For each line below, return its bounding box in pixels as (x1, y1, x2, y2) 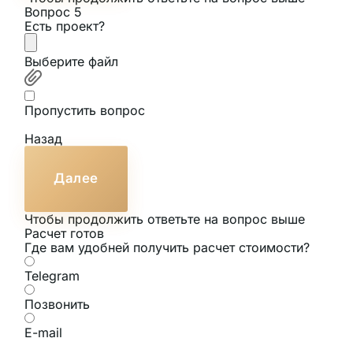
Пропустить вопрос (24, 102, 145, 118)
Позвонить (24, 295, 90, 312)
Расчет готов (24, 225, 104, 241)
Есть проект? (24, 17, 105, 34)
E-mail (24, 324, 62, 340)
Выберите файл (24, 53, 118, 69)
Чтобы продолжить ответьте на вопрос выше (24, 210, 305, 227)
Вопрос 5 (24, 3, 82, 20)
